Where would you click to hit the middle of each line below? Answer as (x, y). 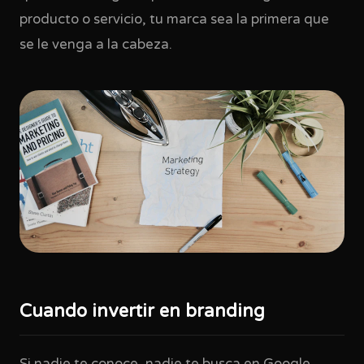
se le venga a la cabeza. (96, 45)
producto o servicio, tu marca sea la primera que (174, 19)
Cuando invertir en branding (142, 311)
